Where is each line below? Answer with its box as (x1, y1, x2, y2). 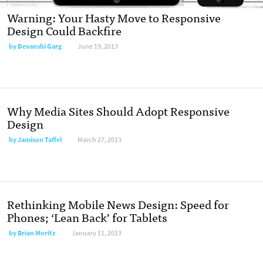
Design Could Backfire (7, 21, 122, 41)
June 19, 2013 (77, 42, 118, 52)
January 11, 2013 (72, 228, 122, 238)
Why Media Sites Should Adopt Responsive (7, 101, 230, 121)
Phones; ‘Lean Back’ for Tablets (7, 207, 167, 227)
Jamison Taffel (18, 135, 62, 145)
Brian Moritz (18, 228, 56, 238)
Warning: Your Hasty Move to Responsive (7, 8, 221, 28)
